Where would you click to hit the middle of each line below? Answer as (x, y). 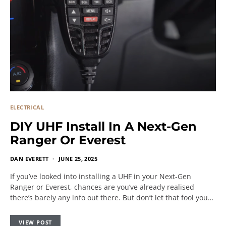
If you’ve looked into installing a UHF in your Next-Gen (101, 176)
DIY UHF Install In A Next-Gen (103, 126)
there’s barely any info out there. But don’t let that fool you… (112, 197)
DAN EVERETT (30, 159)
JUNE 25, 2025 (78, 159)
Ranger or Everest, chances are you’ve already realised (102, 187)
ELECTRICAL (27, 107)
